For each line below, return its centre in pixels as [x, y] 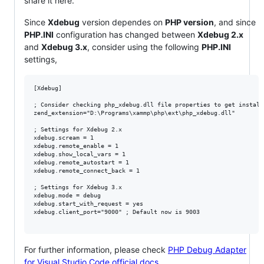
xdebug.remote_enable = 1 [76, 146]
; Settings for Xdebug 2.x [78, 129]
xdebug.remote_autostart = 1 [81, 162]
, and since [235, 22]
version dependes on [122, 22]
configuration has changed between [126, 34]
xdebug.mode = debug [67, 195]
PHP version [189, 22]
